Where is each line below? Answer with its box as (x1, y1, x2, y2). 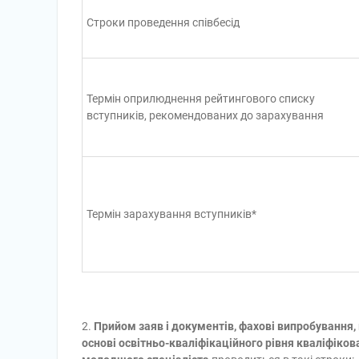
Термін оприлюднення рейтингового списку (87, 92, 315, 105)
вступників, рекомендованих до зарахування (87, 109, 324, 122)
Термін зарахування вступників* (87, 208, 256, 220)
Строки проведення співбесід (87, 16, 240, 29)
